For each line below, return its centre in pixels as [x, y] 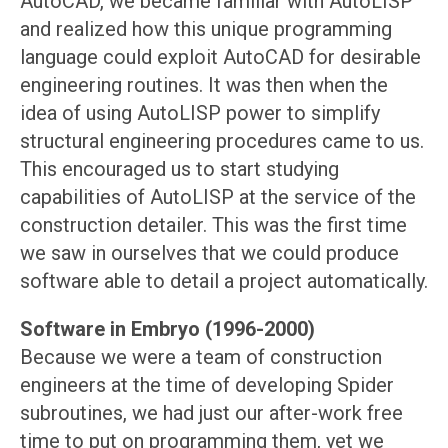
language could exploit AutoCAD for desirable [220, 57]
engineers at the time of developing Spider [207, 385]
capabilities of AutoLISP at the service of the [218, 197]
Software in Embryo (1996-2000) [167, 329]
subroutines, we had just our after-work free [211, 413]
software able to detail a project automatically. [224, 281]
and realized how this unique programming [206, 29]
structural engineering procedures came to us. [222, 141]
